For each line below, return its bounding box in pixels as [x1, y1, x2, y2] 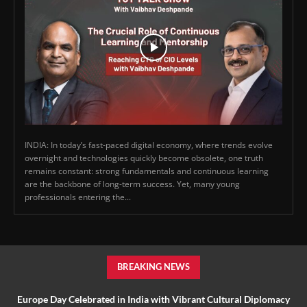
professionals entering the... [25, 191, 131, 204]
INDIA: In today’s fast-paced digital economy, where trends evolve [25, 139, 273, 151]
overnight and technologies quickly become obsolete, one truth [25, 152, 263, 164]
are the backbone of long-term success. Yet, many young [25, 178, 240, 191]
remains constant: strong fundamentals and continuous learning [25, 165, 269, 177]
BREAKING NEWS [117, 261, 190, 273]
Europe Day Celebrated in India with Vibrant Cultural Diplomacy [17, 293, 290, 306]
